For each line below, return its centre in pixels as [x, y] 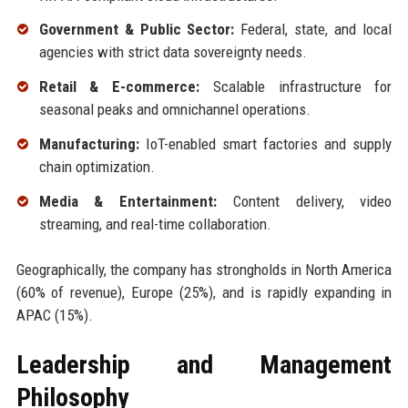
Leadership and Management [204, 364]
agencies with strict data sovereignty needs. [173, 52]
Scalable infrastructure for [296, 87]
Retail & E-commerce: [119, 87]
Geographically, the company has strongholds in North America [204, 269]
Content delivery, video [305, 201]
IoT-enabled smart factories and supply [265, 144]
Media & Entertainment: [128, 201]
